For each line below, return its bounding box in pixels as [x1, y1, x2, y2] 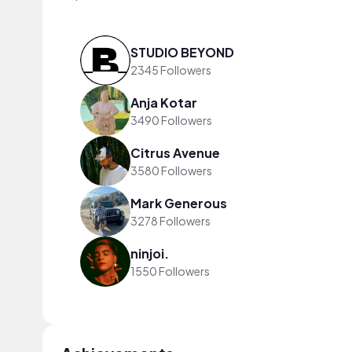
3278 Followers [130, 213, 211, 228]
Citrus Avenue [130, 144, 220, 161]
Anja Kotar [130, 93, 197, 111]
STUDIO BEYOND [130, 43, 234, 60]
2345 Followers [130, 62, 211, 77]
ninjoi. [130, 244, 169, 262]
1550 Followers [130, 263, 210, 278]
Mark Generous [130, 194, 227, 211]
